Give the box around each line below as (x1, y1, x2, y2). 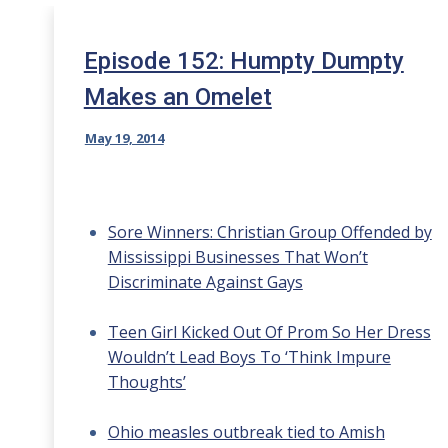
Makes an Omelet (83, 83, 272, 111)
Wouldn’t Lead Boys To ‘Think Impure (107, 346, 391, 368)
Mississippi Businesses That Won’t (107, 246, 368, 268)
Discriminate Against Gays (107, 271, 303, 293)
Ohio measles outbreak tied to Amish (107, 421, 385, 443)
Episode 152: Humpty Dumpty (83, 47, 404, 75)
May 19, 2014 (84, 129, 164, 147)
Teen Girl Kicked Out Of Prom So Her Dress (107, 321, 431, 343)
